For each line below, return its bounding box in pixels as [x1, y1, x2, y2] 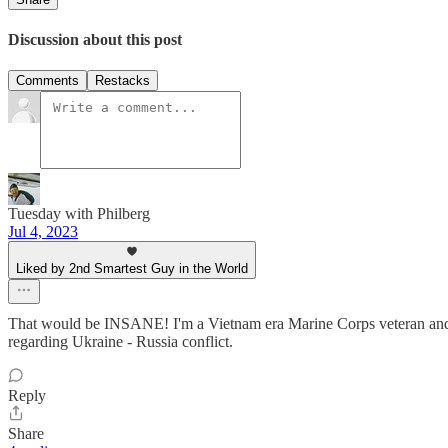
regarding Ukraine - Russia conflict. [8, 333, 233, 351]
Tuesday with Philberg [8, 205, 150, 223]
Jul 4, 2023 [8, 223, 78, 241]
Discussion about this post [8, 30, 182, 48]
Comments [16, 73, 79, 89]
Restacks [95, 73, 150, 89]
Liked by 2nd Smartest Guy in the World [16, 261, 248, 277]
